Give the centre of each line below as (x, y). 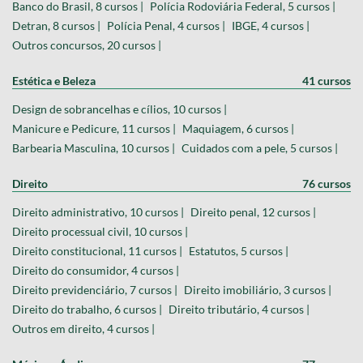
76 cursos (327, 184)
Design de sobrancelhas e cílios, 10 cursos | (120, 109)
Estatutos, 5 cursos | (239, 251)
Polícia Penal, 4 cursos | (166, 26)
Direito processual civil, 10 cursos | (100, 232)
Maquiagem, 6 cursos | (238, 129)
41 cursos (327, 81)
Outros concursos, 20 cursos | (87, 45)
